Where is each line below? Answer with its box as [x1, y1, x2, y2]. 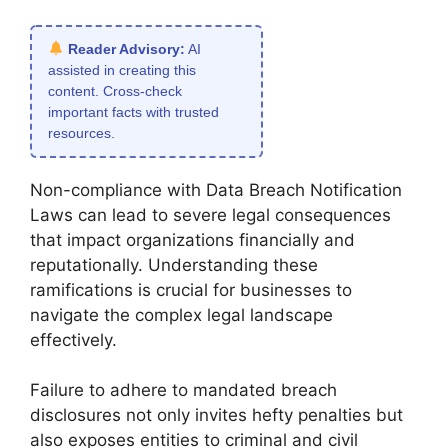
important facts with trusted [48, 103, 219, 120]
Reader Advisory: [67, 40, 185, 57]
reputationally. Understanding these [30, 254, 318, 275]
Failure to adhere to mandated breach [30, 380, 337, 400]
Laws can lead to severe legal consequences [30, 204, 391, 225]
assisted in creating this [48, 61, 196, 78]
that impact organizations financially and [30, 229, 355, 250]
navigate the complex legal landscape [30, 304, 333, 325]
